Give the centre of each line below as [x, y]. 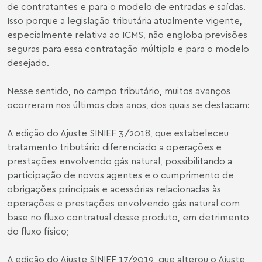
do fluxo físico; [38, 231]
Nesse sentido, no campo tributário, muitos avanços [119, 91]
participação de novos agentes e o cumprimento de [120, 175]
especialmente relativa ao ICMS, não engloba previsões [127, 35]
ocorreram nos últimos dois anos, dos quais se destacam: [128, 105]
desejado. [28, 63]
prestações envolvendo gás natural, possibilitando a [120, 161]
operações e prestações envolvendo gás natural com [123, 203]
